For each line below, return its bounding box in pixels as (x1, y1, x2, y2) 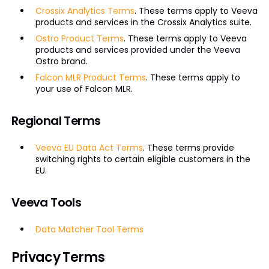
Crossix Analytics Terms (35, 5, 134, 17)
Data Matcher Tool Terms (35, 223, 144, 235)
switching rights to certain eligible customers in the (35, 153, 250, 165)
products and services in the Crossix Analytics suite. (35, 16, 252, 28)
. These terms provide (142, 142, 234, 154)
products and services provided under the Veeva (35, 44, 240, 56)
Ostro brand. (35, 55, 88, 67)
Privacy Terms (11, 248, 105, 267)
